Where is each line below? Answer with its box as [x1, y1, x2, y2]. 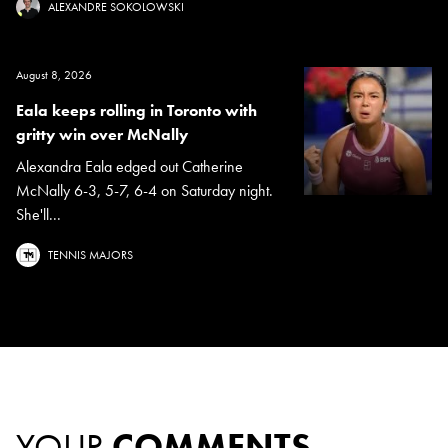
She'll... [16, 204, 61, 226]
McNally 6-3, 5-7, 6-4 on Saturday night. [16, 180, 273, 202]
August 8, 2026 [16, 67, 92, 84]
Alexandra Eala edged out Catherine [16, 156, 243, 178]
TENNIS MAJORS [48, 247, 133, 264]
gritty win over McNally [16, 124, 188, 146]
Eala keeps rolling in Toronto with [16, 100, 257, 122]
